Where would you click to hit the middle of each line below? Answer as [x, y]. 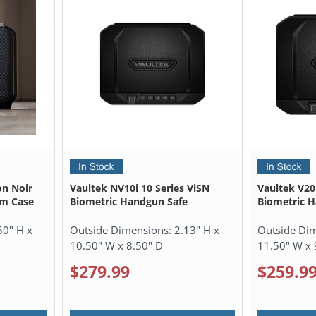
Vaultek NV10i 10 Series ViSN [140, 188]
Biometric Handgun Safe [129, 201]
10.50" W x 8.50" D [117, 245]
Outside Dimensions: [122, 230]
